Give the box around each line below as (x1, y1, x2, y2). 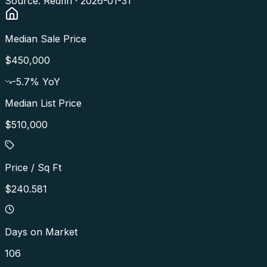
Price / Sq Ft (5, 161, 61, 173)
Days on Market (5, 225, 77, 238)
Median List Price (5, 97, 82, 109)
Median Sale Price (5, 32, 86, 45)
